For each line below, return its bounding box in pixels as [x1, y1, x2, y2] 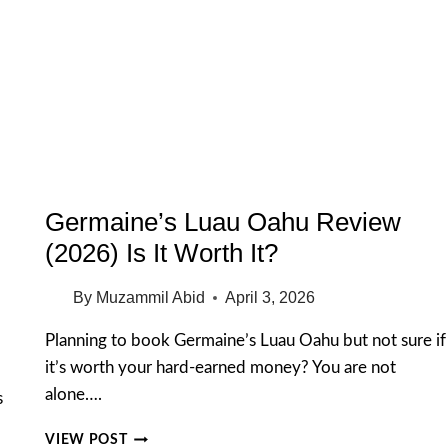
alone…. [45, 386, 103, 404]
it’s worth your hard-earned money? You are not [45, 359, 397, 377]
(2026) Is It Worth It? [45, 238, 279, 269]
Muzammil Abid [95, 289, 205, 307]
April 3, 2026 [224, 289, 315, 307]
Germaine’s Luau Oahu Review [45, 207, 402, 238]
